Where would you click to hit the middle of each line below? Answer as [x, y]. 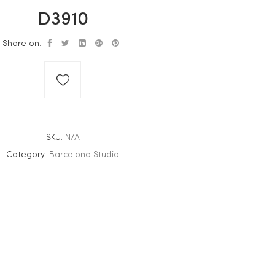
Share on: [22, 44]
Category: [28, 155]
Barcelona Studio [84, 155]
